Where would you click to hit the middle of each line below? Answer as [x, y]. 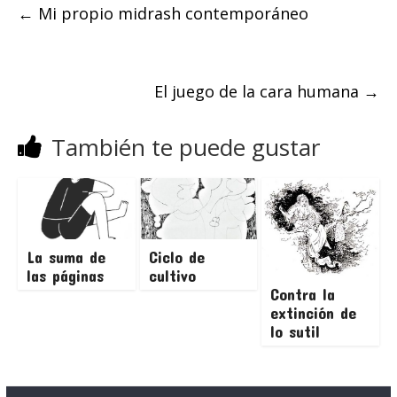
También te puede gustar [185, 147]
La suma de [66, 257]
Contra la [303, 294]
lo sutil [296, 331]
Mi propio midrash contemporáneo [171, 13]
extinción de [314, 312]
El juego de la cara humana [259, 91]
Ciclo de [176, 257]
